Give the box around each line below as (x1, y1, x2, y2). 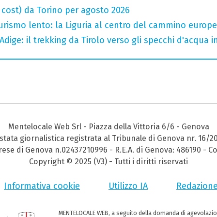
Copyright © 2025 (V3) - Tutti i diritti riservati (29, 156, 188, 166)
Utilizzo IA (108, 180, 148, 191)
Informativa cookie (4, 180, 80, 191)
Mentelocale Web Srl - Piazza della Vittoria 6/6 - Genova (8, 122, 209, 131)
